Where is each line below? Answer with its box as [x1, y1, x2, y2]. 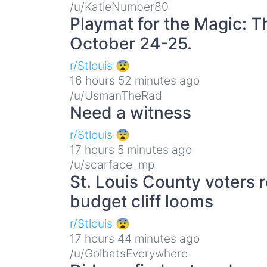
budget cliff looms [70, 191, 213, 212]
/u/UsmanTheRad [70, 88, 162, 103]
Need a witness [70, 102, 191, 123]
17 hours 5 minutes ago [70, 142, 192, 157]
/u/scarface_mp [70, 157, 155, 172]
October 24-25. [70, 33, 192, 54]
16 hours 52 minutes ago [70, 73, 200, 88]
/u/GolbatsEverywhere [70, 246, 188, 260]
